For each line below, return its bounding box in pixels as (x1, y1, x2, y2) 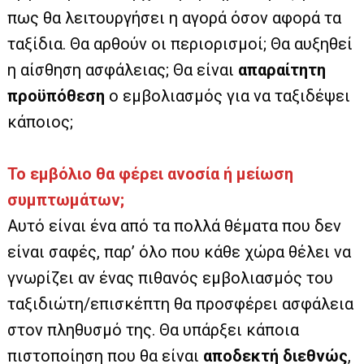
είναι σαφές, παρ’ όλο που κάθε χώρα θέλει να (7, 241, 352, 262)
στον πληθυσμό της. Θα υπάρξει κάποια (7, 319, 300, 340)
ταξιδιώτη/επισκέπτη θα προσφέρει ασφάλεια (7, 293, 354, 314)
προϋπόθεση (7, 85, 106, 106)
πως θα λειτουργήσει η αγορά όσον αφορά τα (7, 7, 342, 28)
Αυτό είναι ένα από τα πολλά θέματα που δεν (7, 215, 342, 236)
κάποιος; (7, 111, 74, 132)
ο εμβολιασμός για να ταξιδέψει (105, 85, 351, 106)
